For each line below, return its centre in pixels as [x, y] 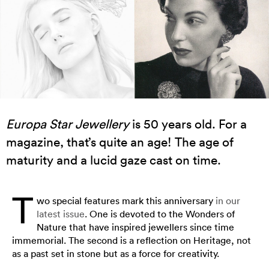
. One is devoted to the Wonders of [160, 214]
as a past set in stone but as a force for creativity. [116, 253]
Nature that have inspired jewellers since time [135, 227]
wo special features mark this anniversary [126, 201]
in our [228, 201]
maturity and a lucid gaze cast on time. [113, 160]
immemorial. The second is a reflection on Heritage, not [131, 240]
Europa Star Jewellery [68, 124]
